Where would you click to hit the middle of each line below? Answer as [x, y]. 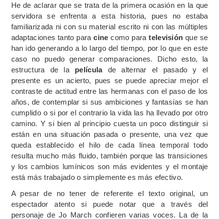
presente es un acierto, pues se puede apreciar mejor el [109, 81]
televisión [166, 38]
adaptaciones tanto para [52, 38]
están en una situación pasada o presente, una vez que [109, 134]
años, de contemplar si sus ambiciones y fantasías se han [109, 102]
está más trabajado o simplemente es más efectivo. [97, 177]
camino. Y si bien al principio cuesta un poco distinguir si [109, 124]
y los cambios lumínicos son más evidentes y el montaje [109, 167]
